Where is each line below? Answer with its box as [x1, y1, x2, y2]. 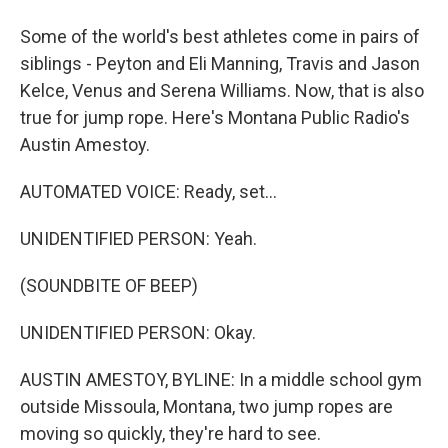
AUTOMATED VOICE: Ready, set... [20, 181, 277, 202]
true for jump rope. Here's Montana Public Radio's [20, 107, 410, 128]
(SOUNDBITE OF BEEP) [20, 275, 198, 296]
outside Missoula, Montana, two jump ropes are [20, 396, 393, 417]
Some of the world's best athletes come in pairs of [20, 26, 420, 47]
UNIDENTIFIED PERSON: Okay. [20, 322, 256, 343]
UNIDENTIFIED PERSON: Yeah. [20, 228, 257, 249]
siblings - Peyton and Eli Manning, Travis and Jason [20, 53, 420, 74]
